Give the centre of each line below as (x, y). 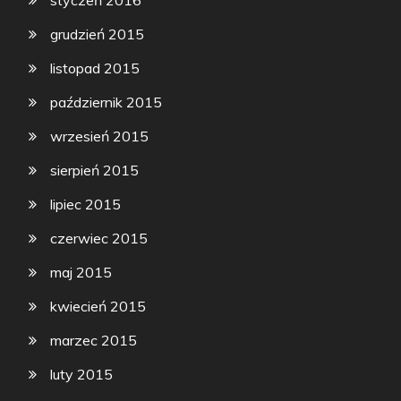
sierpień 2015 (95, 171)
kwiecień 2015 (98, 307)
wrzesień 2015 (100, 137)
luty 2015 (82, 375)
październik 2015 (107, 102)
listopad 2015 (95, 68)
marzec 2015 (94, 341)
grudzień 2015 (98, 34)
